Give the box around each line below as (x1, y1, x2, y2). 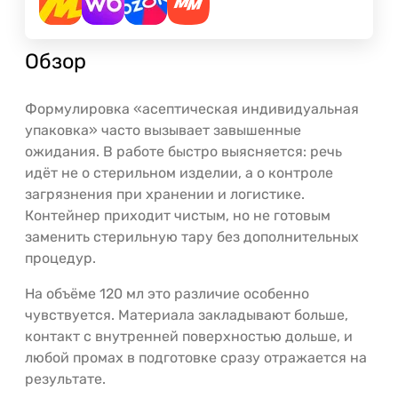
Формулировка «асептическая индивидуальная (25, 99, 359, 117)
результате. (25, 370, 106, 387)
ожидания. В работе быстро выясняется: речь (25, 142, 342, 160)
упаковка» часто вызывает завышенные (25, 121, 301, 139)
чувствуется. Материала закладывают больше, (25, 306, 348, 323)
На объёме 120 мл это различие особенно (25, 284, 309, 302)
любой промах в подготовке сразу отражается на (25, 348, 367, 366)
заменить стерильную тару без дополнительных (25, 227, 359, 245)
